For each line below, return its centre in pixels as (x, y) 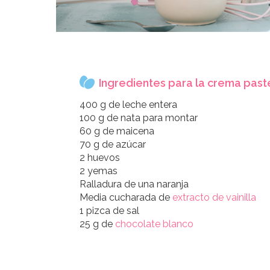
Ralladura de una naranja (134, 184)
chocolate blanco (154, 224)
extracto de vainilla (214, 197)
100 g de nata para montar (139, 118)
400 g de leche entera (128, 105)
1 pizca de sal (109, 211)
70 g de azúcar (113, 144)
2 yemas (99, 171)
